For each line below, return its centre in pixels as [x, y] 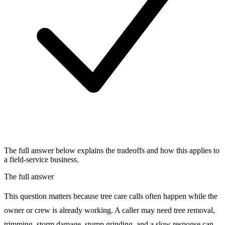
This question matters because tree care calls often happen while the [111, 196]
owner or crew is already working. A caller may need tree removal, [109, 210]
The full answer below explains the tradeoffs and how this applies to [112, 150]
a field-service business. [41, 159]
